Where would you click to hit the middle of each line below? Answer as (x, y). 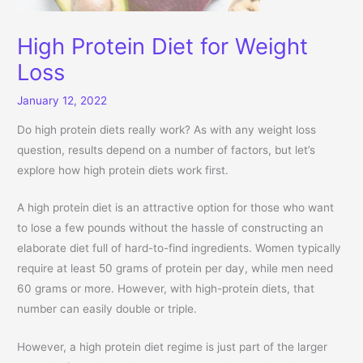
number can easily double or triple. (107, 309)
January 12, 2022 (62, 100)
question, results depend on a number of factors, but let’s (167, 149)
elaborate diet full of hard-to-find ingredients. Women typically (179, 248)
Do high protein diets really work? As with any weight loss (167, 129)
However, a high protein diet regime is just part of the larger (173, 347)
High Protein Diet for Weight (163, 46)
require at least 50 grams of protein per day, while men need (175, 269)
